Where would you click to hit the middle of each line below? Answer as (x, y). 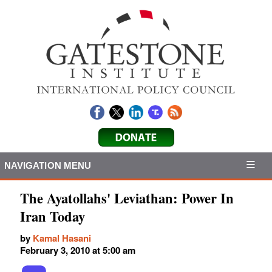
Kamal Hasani (62, 238)
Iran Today (53, 217)
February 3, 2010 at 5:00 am (78, 250)
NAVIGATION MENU (48, 165)
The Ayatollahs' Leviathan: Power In (127, 199)
